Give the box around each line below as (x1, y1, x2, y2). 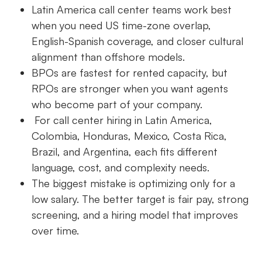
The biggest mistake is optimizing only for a (32, 177, 236, 190)
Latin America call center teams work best (32, 3, 232, 16)
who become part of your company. (32, 98, 203, 111)
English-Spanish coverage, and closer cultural (32, 35, 244, 48)
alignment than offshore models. (32, 50, 185, 64)
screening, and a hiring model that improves (32, 208, 239, 222)
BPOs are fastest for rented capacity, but (32, 66, 228, 80)
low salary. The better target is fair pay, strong (32, 192, 249, 206)
